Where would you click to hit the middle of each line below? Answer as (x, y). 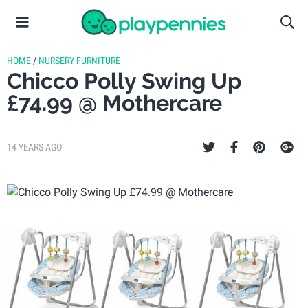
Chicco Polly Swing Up (124, 81)
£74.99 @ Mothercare (114, 103)
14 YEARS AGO (34, 147)
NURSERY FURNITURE (79, 60)
